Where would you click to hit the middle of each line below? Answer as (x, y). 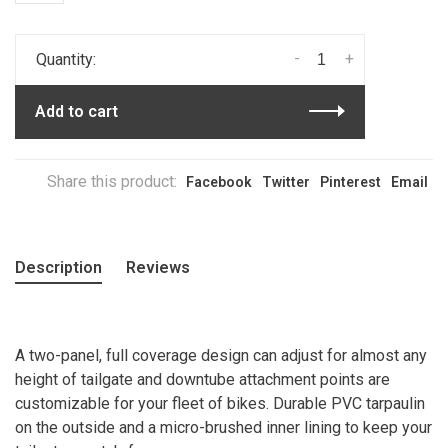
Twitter (286, 181)
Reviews (158, 267)
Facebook (219, 181)
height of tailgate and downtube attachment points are (202, 379)
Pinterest (350, 181)
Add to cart (76, 111)
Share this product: (112, 181)
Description (58, 267)
